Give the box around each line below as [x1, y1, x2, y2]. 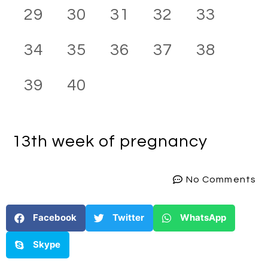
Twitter [112, 212, 144, 224]
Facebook [33, 212, 77, 224]
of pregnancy [99, 132, 208, 150]
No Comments [185, 174, 256, 184]
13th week [12, 132, 95, 150]
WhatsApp [180, 212, 226, 224]
